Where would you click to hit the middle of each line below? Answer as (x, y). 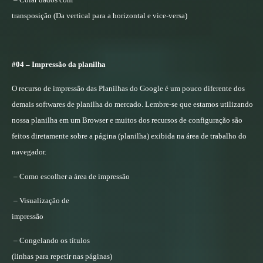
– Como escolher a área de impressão (72, 176)
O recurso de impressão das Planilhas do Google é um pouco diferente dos (128, 89)
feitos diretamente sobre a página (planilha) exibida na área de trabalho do (129, 136)
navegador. (29, 152)
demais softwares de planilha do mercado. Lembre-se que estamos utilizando (132, 104)
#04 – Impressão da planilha (59, 64)
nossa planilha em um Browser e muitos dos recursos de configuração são (127, 120)
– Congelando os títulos (52, 241)
